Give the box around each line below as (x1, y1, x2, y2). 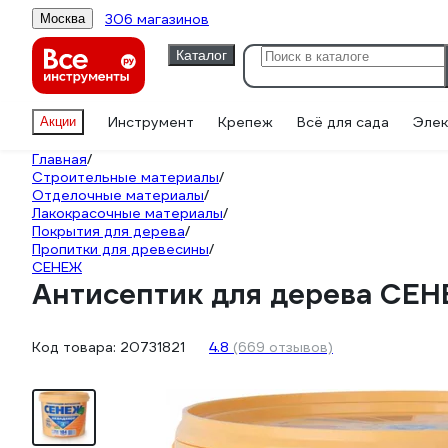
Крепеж (218, 113, 273, 131)
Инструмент (108, 113, 194, 131)
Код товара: (32, 337, 120, 356)
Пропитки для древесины (32, 240, 209, 258)
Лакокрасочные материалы (32, 204, 223, 222)
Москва (40, 11, 85, 26)
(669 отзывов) (233, 337, 333, 356)
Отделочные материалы (32, 186, 204, 204)
